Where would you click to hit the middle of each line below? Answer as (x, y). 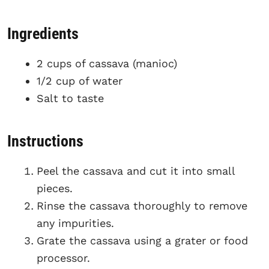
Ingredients (43, 34)
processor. (63, 258)
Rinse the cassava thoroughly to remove (142, 205)
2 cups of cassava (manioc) (107, 64)
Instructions (45, 141)
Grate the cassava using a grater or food (142, 240)
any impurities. (75, 223)
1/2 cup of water (80, 81)
